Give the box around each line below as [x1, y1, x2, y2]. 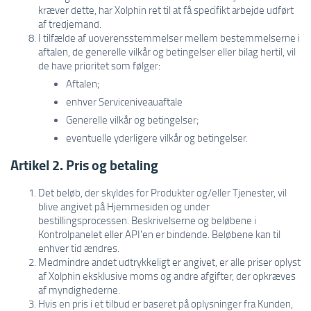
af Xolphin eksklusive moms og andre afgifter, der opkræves [38, 269, 296, 283]
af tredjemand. [38, 17, 101, 31]
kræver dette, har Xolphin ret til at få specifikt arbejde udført [38, 3, 294, 17]
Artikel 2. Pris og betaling [10, 155, 158, 175]
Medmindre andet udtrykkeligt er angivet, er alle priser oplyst [38, 255, 301, 269]
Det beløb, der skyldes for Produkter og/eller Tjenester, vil [38, 185, 287, 199]
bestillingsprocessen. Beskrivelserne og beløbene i [38, 213, 256, 227]
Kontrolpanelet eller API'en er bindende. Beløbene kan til [38, 227, 280, 241]
